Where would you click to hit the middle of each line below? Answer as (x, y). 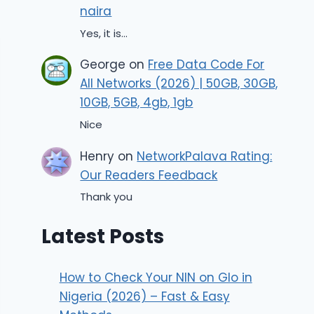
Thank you (107, 196)
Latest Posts (103, 237)
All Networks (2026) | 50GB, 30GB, (179, 84)
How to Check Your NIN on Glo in (156, 278)
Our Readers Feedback (149, 175)
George (103, 65)
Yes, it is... (104, 33)
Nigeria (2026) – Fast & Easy (144, 297)
